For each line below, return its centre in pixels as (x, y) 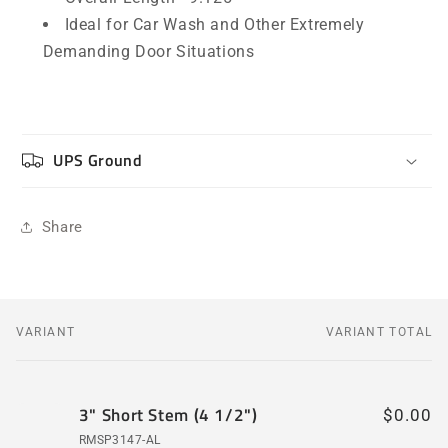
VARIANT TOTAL (379, 331)
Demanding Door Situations (148, 51)
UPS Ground (98, 160)
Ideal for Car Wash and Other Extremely (214, 24)
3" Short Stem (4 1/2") (168, 414)
